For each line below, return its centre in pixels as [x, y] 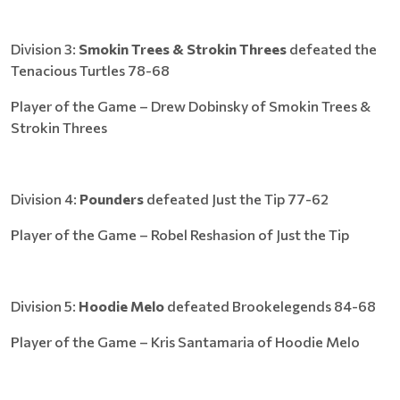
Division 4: [45, 199]
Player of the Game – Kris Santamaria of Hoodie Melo [185, 342]
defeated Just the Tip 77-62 [236, 199]
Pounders [112, 199]
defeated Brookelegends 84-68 [270, 306]
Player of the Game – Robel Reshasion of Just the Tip [180, 234]
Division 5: [45, 306]
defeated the [332, 49]
